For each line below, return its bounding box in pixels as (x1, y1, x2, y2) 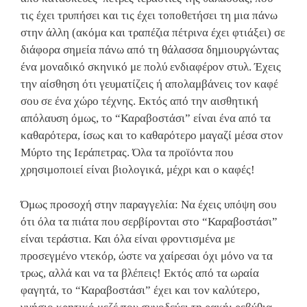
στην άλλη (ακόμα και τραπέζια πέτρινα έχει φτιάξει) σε (21, 26, 285, 40)
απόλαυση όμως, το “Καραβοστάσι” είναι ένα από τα (21, 112, 271, 125)
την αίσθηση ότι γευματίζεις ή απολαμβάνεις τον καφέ (21, 77, 278, 91)
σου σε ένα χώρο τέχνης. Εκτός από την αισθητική (21, 95, 258, 108)
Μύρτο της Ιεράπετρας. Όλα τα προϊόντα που (21, 146, 233, 160)
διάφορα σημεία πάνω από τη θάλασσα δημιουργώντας (21, 43, 279, 57)
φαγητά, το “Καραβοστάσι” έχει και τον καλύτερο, (21, 283, 260, 297)
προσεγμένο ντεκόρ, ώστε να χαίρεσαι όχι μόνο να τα (21, 249, 273, 262)
